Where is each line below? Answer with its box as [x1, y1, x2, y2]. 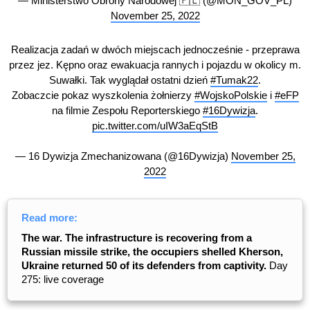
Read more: [21, 211, 77, 224]
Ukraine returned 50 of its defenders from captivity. [21, 259, 266, 271]
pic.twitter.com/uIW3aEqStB [92, 120, 218, 131]
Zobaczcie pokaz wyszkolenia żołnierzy [11, 89, 194, 101]
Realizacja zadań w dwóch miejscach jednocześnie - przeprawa [10, 44, 300, 55]
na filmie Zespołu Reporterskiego [52, 104, 203, 116]
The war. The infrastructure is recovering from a [21, 231, 252, 244]
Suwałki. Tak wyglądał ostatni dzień [49, 74, 210, 86]
